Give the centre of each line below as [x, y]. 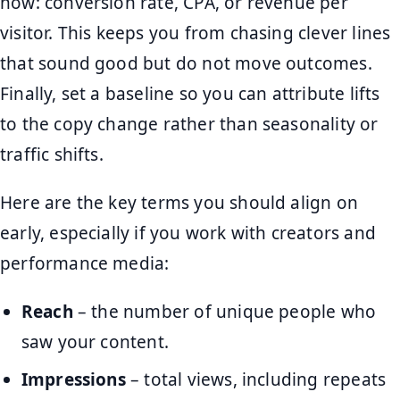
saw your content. [95, 342]
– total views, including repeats [256, 380]
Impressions [73, 380]
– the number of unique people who [225, 311]
